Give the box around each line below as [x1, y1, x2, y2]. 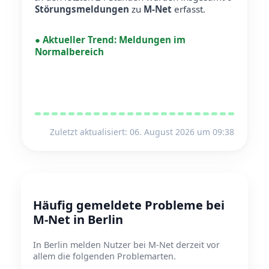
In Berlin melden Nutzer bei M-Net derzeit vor [33, 239, 220, 251]
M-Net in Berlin [33, 211, 123, 228]
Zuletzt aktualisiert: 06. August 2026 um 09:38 [50, 126, 234, 138]
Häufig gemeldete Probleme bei [33, 197, 225, 214]
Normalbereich [35, 46, 104, 58]
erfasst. [172, 3, 205, 15]
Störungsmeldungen [35, 3, 129, 15]
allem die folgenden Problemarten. [33, 250, 176, 262]
